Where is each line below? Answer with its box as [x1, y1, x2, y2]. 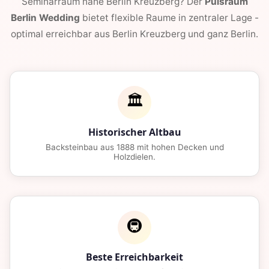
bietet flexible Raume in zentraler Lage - [79, 12, 259, 24]
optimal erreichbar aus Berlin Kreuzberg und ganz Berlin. [11, 28, 258, 40]
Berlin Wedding [10, 12, 80, 24]
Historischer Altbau [88, 125, 181, 139]
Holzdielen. [113, 152, 156, 162]
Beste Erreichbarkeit [86, 250, 183, 264]
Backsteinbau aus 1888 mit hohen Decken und [45, 142, 224, 153]
